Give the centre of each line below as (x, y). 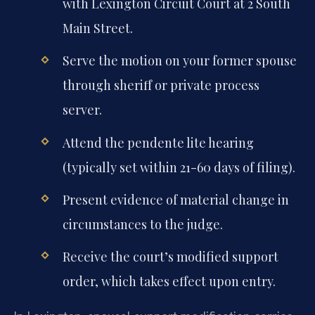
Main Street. (97, 28)
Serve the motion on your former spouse (179, 61)
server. (82, 110)
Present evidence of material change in (175, 199)
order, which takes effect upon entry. (169, 281)
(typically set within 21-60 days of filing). (179, 167)
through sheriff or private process (161, 85)
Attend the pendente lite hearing (158, 142)
